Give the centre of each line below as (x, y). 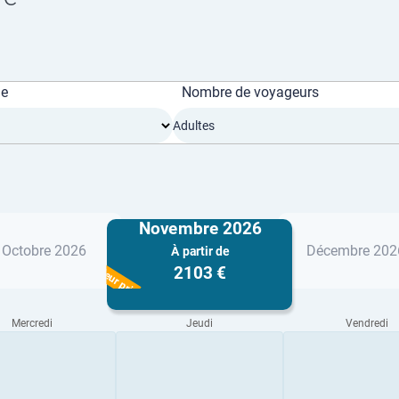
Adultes (194, 125)
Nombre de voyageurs (250, 92)
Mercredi (33, 323)
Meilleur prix (110, 277)
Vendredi (366, 323)
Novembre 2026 (199, 228)
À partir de (199, 251)
